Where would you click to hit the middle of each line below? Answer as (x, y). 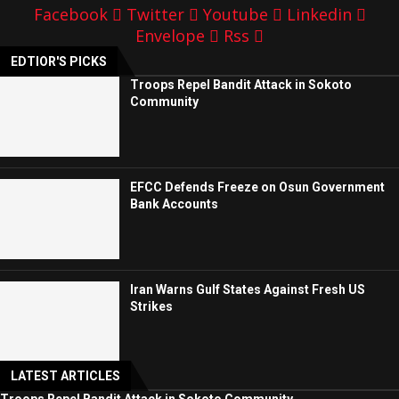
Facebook (70, 15)
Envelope (170, 36)
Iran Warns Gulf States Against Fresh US (248, 289)
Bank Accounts (175, 204)
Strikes (152, 306)
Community (165, 102)
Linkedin (319, 15)
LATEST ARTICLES (65, 376)
